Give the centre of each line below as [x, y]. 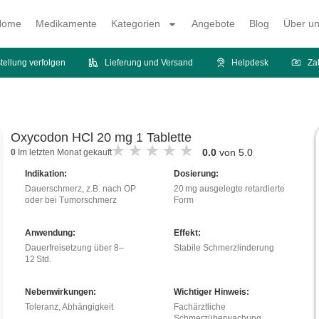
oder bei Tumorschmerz [70, 200]
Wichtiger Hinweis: [211, 292]
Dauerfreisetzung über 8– [74, 248]
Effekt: [187, 233]
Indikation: [46, 174]
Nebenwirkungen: [60, 292]
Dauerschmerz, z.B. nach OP [80, 189]
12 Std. [38, 260]
